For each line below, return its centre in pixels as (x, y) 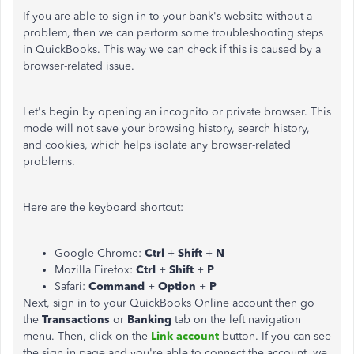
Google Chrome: (100, 253)
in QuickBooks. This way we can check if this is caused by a (172, 49)
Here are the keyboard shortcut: (103, 207)
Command (117, 286)
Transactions (77, 320)
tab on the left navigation (238, 320)
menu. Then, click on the (87, 336)
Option (179, 286)
